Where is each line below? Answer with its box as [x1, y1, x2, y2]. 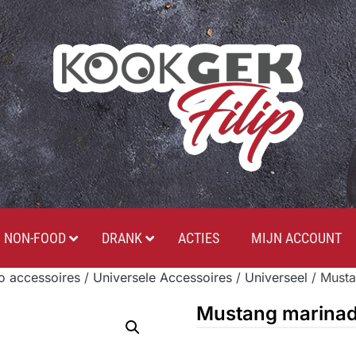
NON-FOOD [3, 230, 66, 246]
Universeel [245, 269, 308, 285]
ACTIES [177, 230, 219, 246]
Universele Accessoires [93, 269, 232, 285]
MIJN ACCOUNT [250, 230, 342, 246]
